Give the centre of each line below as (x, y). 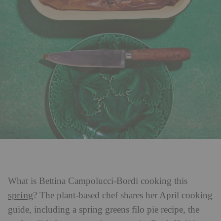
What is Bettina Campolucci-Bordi (73, 181)
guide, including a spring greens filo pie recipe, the (104, 210)
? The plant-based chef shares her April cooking (123, 196)
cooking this (163, 181)
